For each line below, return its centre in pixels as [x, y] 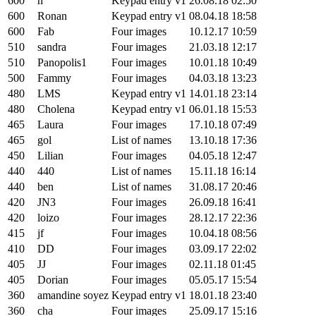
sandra [52, 47]
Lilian [50, 155]
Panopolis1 [62, 62]
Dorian [53, 279]
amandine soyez [73, 295]
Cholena [56, 109]
